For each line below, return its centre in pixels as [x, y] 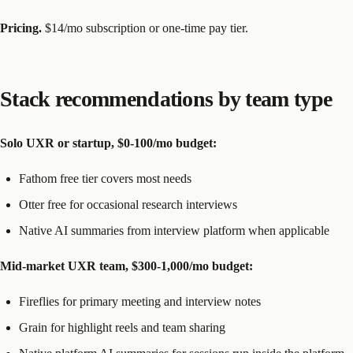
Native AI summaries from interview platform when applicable [174, 231]
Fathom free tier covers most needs [105, 179]
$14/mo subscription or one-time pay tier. [145, 28]
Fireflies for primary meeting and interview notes [140, 302]
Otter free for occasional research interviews [128, 205]
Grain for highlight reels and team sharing [122, 328]
